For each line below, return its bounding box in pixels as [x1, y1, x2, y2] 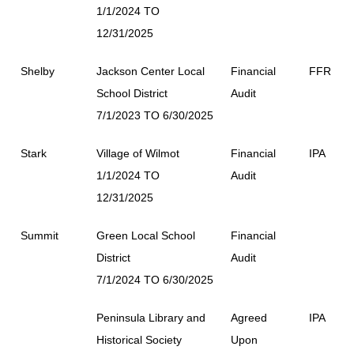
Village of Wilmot [96, 146, 179, 160]
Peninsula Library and [96, 311, 205, 324]
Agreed [231, 311, 267, 324]
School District [96, 86, 168, 100]
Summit [21, 228, 58, 242]
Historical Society [96, 333, 182, 346]
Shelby [21, 64, 55, 77]
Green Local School [96, 228, 195, 242]
